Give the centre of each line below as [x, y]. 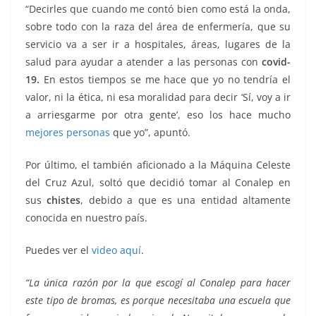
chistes [64, 200]
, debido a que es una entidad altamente [186, 200]
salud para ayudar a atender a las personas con [142, 61]
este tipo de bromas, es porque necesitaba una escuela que [158, 300]
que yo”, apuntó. [150, 132]
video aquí [116, 250]
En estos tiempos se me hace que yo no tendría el [165, 79]
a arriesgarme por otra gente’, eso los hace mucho [158, 114]
